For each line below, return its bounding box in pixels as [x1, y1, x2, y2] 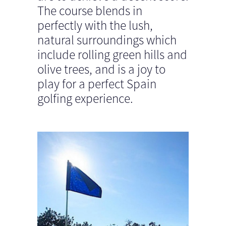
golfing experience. [37, 90, 133, 106]
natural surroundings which [37, 32, 177, 48]
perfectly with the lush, [37, 17, 153, 33]
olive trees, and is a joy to [37, 61, 165, 77]
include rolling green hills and [37, 46, 187, 63]
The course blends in [37, 3, 142, 19]
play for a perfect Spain [37, 76, 156, 92]
